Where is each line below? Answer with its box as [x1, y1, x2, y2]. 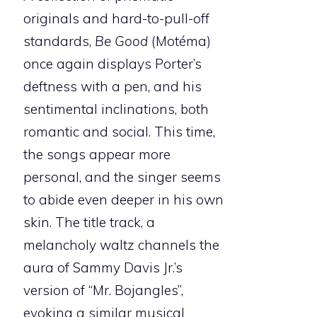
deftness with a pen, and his [23, 78, 202, 96]
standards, [23, 33, 95, 50]
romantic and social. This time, [23, 123, 215, 141]
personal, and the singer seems [23, 168, 221, 186]
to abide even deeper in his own [23, 191, 224, 209]
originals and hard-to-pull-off [23, 10, 209, 28]
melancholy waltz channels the [23, 236, 219, 254]
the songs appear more [23, 146, 171, 163]
